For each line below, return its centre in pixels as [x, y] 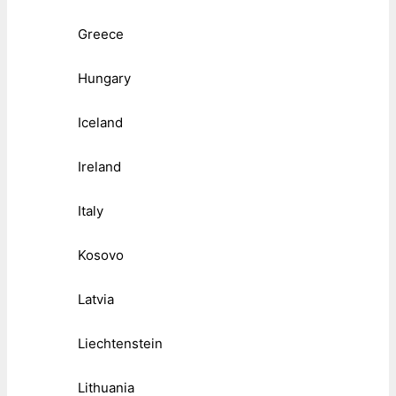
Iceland [100, 122]
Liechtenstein [120, 343]
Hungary [104, 78]
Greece [101, 34]
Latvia [96, 299]
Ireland [99, 166]
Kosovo [101, 255]
